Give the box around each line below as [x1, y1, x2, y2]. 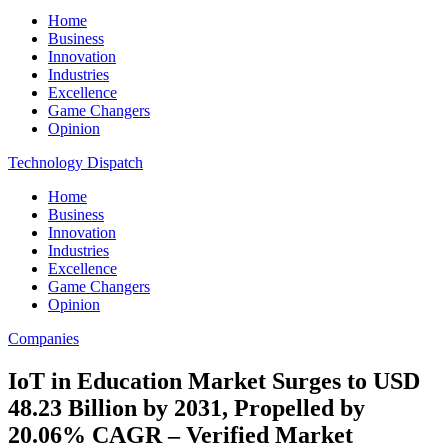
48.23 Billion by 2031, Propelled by [8, 394, 365, 421]
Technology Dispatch [8, 154, 143, 171]
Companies [8, 330, 79, 347]
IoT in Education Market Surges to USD [8, 367, 420, 394]
